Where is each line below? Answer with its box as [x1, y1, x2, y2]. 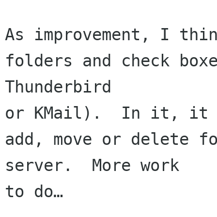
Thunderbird [5, 77, 121, 96]
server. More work [5, 155, 189, 175]
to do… [5, 182, 63, 201]
